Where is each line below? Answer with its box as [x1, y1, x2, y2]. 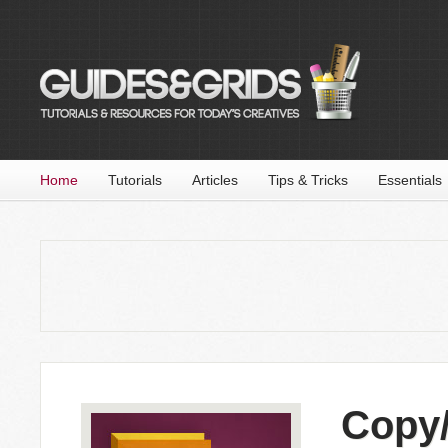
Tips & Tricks [268, 172, 348, 188]
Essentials [378, 172, 442, 188]
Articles [192, 172, 238, 188]
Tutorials [108, 172, 162, 188]
